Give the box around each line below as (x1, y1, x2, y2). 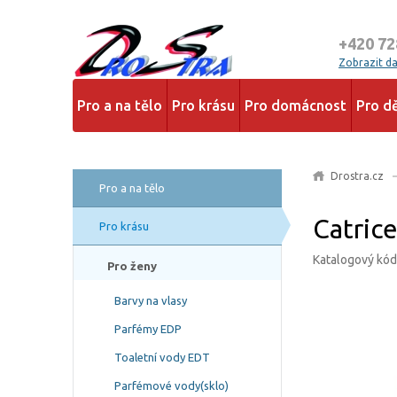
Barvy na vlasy (114, 294, 187, 307)
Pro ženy (107, 260, 157, 272)
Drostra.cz (331, 170, 385, 182)
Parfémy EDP (114, 323, 182, 335)
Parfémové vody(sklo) (114, 379, 229, 392)
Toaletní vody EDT (114, 351, 210, 363)
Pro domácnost (245, 97, 346, 113)
